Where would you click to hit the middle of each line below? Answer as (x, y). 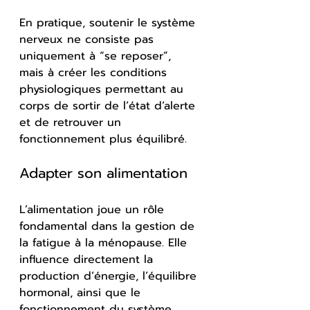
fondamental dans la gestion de (109, 226)
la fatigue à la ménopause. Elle (105, 243)
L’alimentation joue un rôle (94, 209)
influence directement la (88, 259)
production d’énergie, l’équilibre (110, 276)
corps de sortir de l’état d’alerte (109, 106)
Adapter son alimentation (103, 173)
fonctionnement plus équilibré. (103, 139)
